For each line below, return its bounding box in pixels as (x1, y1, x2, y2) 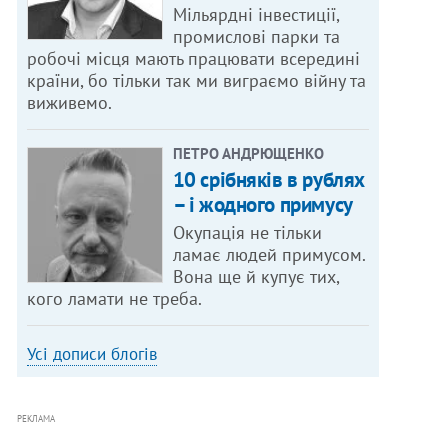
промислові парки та (172, 25, 340, 49)
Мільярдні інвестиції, (172, 3, 340, 27)
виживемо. (27, 91, 117, 115)
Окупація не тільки (172, 221, 322, 245)
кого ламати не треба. (27, 287, 203, 311)
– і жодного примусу (172, 191, 353, 219)
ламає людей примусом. (172, 243, 366, 267)
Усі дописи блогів (27, 343, 158, 366)
